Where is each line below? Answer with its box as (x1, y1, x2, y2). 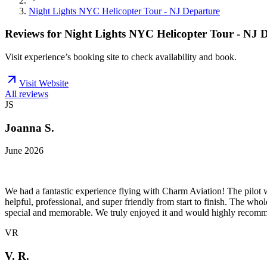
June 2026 (5, 145, 44, 156)
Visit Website (19, 77, 69, 88)
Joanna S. (5, 121, 54, 134)
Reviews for (5, 27, 64, 41)
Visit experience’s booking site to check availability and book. (5, 51, 237, 62)
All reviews (5, 88, 48, 99)
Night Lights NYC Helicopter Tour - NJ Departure (29, 5, 220, 16)
